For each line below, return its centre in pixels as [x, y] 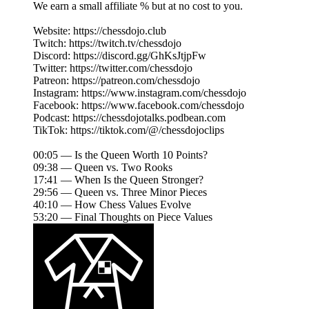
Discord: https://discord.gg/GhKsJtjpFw [120, 56]
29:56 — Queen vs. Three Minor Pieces [120, 192]
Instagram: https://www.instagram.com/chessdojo [140, 93]
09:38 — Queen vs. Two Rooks [103, 168]
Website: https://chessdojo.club [100, 31]
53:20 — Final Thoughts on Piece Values [123, 217]
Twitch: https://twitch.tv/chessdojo [107, 43]
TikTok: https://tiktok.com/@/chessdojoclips [129, 130]
